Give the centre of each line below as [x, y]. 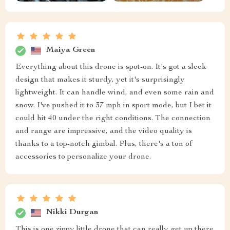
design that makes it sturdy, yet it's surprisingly [100, 80]
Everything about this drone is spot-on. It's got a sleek [111, 67]
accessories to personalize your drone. [83, 157]
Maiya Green [71, 51]
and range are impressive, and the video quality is [104, 131]
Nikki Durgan [72, 213]
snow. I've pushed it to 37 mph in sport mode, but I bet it [113, 106]
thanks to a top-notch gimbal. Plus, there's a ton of [104, 144]
